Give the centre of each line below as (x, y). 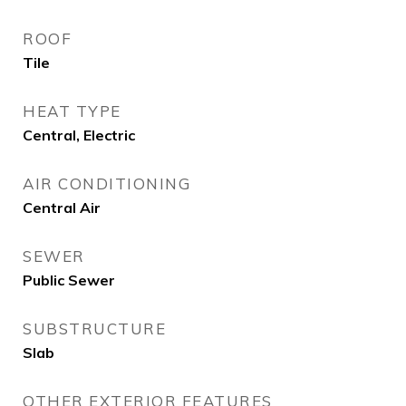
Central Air (62, 208)
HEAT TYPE (72, 111)
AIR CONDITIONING (106, 184)
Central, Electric (79, 135)
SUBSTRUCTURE (94, 329)
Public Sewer (69, 280)
